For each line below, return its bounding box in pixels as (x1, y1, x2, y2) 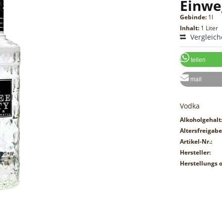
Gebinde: (180, 13, 209, 22)
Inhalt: (180, 24, 201, 33)
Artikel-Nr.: (180, 137, 213, 146)
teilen (191, 56, 206, 63)
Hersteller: (180, 148, 211, 157)
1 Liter (201, 24, 219, 33)
